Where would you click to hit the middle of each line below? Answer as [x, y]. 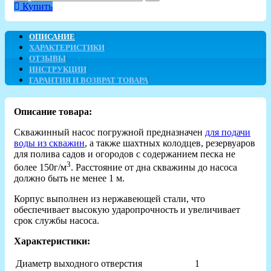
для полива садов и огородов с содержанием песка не [125, 154]
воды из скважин [49, 143]
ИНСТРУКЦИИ [58, 69]
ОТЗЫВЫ [47, 58]
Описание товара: [53, 111]
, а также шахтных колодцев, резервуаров [170, 143]
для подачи [228, 132]
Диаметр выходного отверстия [79, 263]
